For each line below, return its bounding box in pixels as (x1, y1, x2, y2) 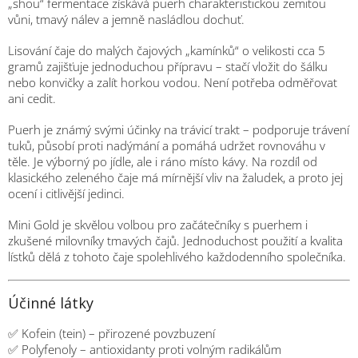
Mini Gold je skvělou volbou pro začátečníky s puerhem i (8, 216, 308, 233)
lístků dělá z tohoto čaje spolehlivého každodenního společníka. (8, 248, 346, 265)
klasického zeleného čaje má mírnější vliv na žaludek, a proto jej (8, 169, 343, 185)
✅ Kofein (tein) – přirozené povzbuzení (8, 324, 215, 341)
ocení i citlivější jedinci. (8, 185, 125, 201)
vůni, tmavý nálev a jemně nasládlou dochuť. (8, 10, 245, 27)
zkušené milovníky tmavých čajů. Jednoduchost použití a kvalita (8, 232, 343, 249)
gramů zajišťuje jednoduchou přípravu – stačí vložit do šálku (8, 58, 328, 74)
